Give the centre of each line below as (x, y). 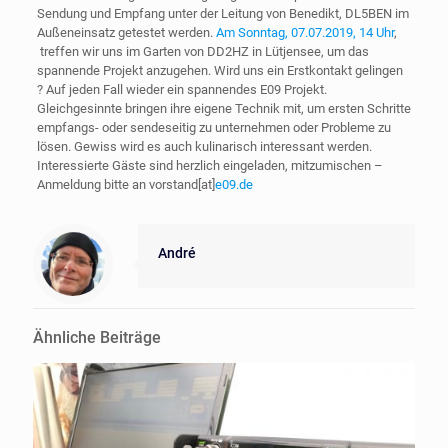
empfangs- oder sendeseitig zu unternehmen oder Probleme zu (213, 127)
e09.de (233, 184)
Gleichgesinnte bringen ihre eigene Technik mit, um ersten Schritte (223, 108)
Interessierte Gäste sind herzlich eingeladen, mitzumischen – (209, 165)
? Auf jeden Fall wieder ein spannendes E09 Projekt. (181, 89)
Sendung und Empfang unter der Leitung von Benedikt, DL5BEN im (222, 13)
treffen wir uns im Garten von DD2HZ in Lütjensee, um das (202, 51)
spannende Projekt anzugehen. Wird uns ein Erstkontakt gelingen (219, 70)
